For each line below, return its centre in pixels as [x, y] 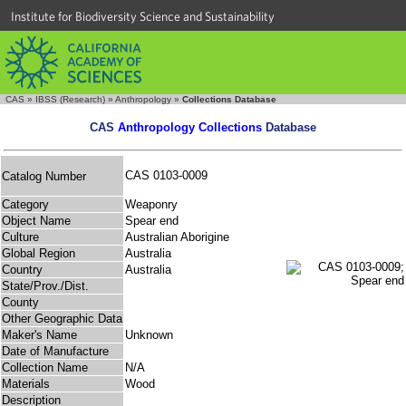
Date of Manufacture [55, 352]
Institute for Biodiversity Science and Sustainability [143, 16]
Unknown [149, 335]
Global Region [39, 254]
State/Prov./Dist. [45, 286]
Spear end [152, 221]
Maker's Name [39, 335]
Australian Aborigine [177, 237]
